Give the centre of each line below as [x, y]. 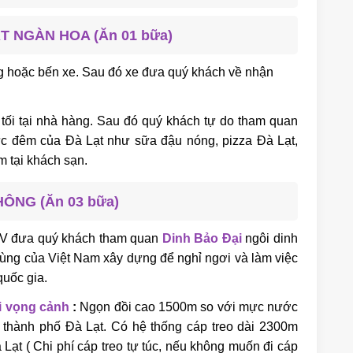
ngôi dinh [270, 238]
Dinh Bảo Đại [202, 238]
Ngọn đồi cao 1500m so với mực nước [187, 307]
